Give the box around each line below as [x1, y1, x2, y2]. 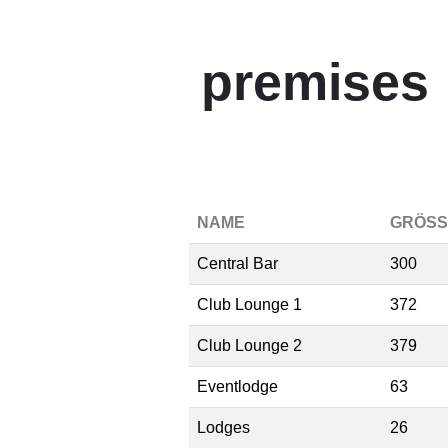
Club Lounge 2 [197, 337, 302, 354]
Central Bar [197, 255, 278, 272]
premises [201, 53, 429, 111]
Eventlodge [197, 378, 278, 395]
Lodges [197, 419, 250, 436]
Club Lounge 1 [197, 296, 302, 313]
